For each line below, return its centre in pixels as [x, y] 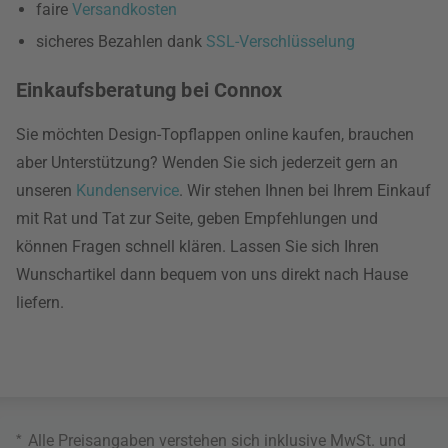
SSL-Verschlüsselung [280, 41]
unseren [46, 190]
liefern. [40, 302]
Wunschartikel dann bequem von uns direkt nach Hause [212, 274]
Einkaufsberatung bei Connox [149, 90]
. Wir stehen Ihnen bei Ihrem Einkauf [305, 190]
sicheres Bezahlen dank [121, 41]
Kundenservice [127, 190]
